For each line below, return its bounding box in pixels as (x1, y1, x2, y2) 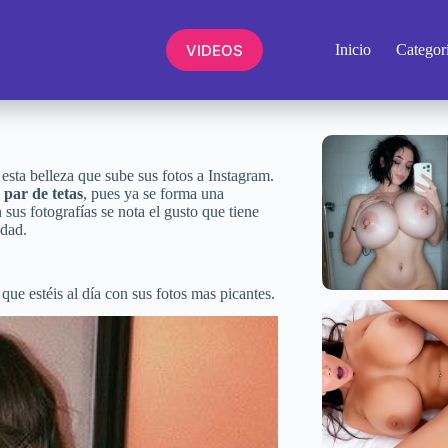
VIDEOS (185, 40, 243, 60)
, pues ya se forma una (83, 185, 224, 203)
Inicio (335, 41, 372, 58)
